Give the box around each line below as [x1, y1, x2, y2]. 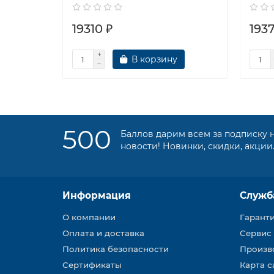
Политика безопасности [62, 244, 169, 254]
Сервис [240, 228, 272, 238]
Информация [62, 190, 131, 201]
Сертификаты [62, 260, 122, 270]
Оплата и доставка [62, 228, 144, 238]
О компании [62, 212, 116, 222]
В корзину [131, 54, 177, 65]
